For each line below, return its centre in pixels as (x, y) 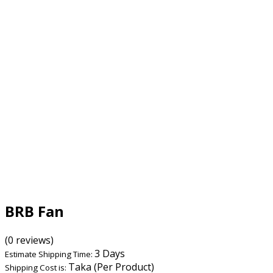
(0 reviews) (29, 240)
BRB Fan (34, 211)
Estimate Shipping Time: (50, 254)
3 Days (110, 254)
